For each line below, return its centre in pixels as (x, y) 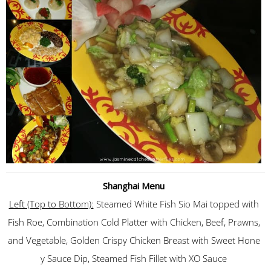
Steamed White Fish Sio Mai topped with (176, 204)
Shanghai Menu (134, 186)
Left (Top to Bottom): (51, 204)
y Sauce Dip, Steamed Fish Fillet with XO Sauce (134, 258)
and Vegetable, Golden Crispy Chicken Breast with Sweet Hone (134, 240)
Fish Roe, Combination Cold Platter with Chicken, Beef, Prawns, (134, 222)
